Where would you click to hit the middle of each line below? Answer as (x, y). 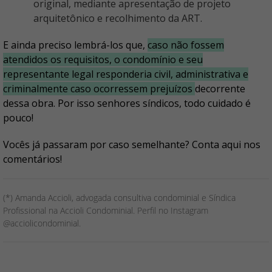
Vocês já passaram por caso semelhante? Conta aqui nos (132, 145)
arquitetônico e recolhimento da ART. (118, 19)
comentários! (32, 159)
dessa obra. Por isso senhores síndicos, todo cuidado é (127, 104)
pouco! (18, 118)
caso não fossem (186, 45)
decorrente (220, 89)
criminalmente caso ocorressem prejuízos (99, 89)
